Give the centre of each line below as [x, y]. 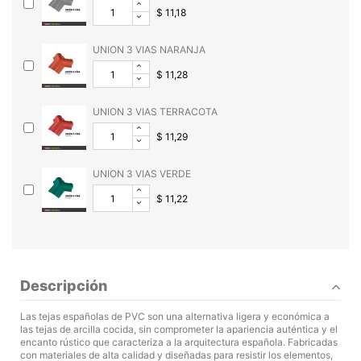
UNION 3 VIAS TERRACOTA [155, 112]
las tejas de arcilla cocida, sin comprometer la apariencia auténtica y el [179, 330]
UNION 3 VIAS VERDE [142, 174]
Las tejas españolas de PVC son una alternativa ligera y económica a [175, 317]
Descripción [64, 286]
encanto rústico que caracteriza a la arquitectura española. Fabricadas [179, 342]
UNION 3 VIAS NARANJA [149, 50]
